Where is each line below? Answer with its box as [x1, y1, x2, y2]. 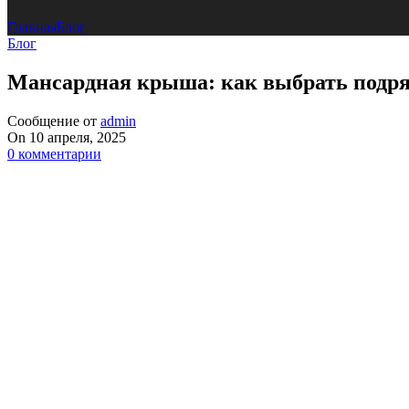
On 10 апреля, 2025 [7, 130, 126, 146]
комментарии [18, 146, 101, 163]
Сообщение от [7, 113, 97, 130]
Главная [7, 19, 57, 36]
